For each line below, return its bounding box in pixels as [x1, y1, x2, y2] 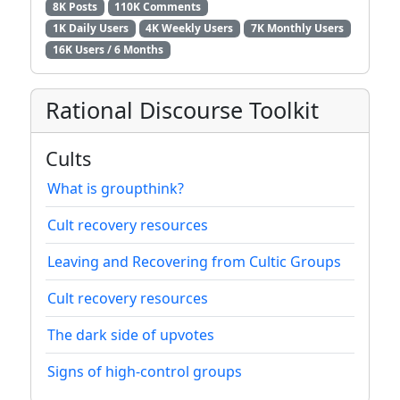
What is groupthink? [47, 179, 184, 199]
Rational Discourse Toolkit [46, 95, 319, 126]
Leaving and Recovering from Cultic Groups [47, 252, 341, 272]
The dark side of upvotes [47, 325, 214, 346]
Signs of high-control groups [47, 362, 242, 382]
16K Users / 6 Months [52, 42, 163, 58]
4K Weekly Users [146, 20, 234, 36]
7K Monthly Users [250, 20, 344, 36]
